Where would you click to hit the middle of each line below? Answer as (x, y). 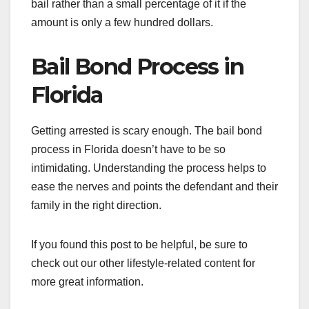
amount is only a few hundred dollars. (122, 22)
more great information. (87, 281)
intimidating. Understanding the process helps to (149, 168)
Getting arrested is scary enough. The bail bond (147, 130)
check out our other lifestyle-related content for (143, 263)
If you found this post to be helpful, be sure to (139, 244)
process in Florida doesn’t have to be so (128, 149)
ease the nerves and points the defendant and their (154, 186)
